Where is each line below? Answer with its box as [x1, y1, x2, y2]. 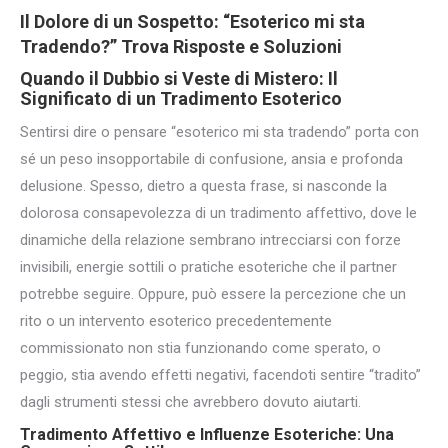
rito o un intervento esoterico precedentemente [20, 312, 332, 330]
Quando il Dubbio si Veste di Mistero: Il [20, 68, 338, 89]
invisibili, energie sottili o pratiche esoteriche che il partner [20, 258, 397, 276]
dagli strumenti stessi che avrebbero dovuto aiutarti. [20, 393, 361, 411]
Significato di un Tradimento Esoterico [20, 88, 342, 109]
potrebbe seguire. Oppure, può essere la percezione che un [20, 285, 406, 303]
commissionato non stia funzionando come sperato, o [20, 339, 381, 357]
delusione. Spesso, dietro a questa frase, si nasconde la [20, 177, 387, 195]
